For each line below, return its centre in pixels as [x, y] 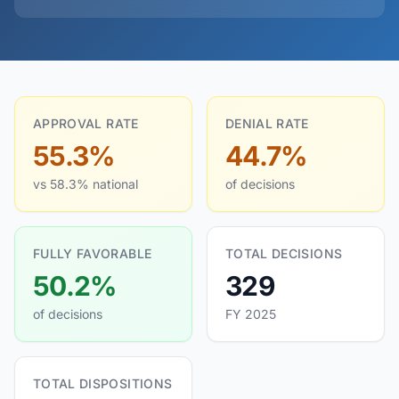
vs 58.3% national [85, 184]
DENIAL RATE [267, 123]
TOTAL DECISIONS [284, 253]
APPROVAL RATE [86, 123]
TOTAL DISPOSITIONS [103, 383]
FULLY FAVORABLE [93, 253]
